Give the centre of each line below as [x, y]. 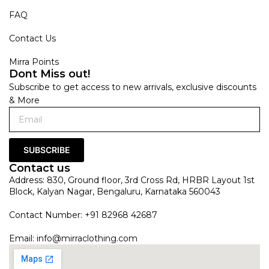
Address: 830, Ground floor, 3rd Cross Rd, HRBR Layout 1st [132, 180]
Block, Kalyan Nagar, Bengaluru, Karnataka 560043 [115, 191]
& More [24, 100]
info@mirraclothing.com [87, 238]
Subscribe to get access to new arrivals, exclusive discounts [133, 87]
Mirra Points [34, 62]
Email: [23, 238]
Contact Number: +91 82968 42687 [83, 215]
